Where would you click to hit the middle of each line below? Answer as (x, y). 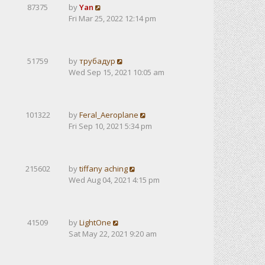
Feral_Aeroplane (109, 115)
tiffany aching (104, 169)
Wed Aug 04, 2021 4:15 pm (114, 180)
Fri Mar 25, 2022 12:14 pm (112, 18)
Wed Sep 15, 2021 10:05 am (117, 72)
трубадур (97, 61)
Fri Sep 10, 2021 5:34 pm (110, 126)
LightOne (95, 222)
